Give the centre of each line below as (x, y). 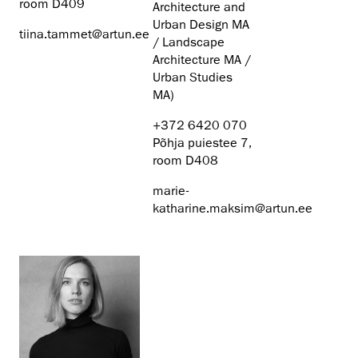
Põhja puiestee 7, (202, 143)
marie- (171, 191)
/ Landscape (188, 43)
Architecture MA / (201, 60)
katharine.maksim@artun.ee (232, 209)
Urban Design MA (201, 25)
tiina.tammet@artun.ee (84, 35)
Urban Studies (192, 78)
